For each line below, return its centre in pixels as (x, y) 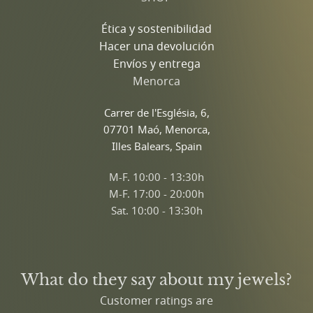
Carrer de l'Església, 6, (156, 112)
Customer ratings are (156, 300)
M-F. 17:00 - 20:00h (156, 193)
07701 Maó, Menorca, (156, 129)
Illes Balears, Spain (156, 146)
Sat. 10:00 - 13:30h (156, 210)
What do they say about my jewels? (156, 279)
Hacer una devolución (156, 46)
